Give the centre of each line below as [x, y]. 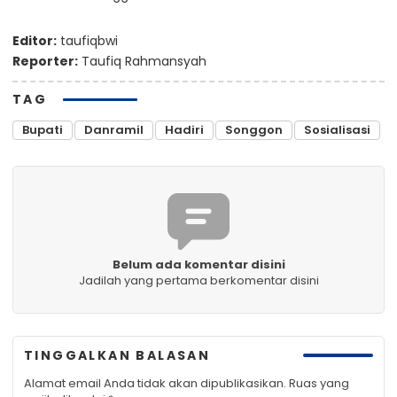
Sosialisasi [337, 129]
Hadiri [184, 129]
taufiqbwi [87, 40]
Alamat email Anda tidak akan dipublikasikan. [155, 383]
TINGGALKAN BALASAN [117, 355]
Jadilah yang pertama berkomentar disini [198, 280]
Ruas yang [319, 383]
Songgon [254, 129]
